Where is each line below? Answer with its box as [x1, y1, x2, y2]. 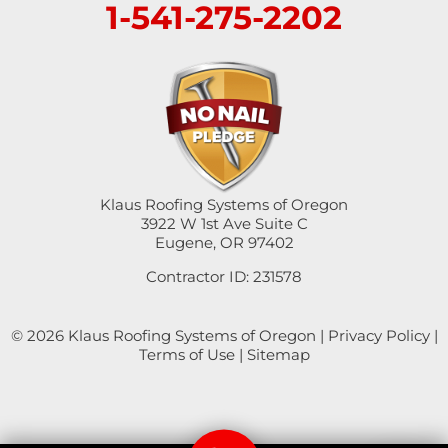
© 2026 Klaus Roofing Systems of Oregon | [10, 325, 328, 345]
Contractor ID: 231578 [146, 266, 302, 286]
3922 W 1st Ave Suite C [140, 213, 308, 233]
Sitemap [246, 344, 310, 364]
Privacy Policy [327, 325, 430, 345]
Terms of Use [138, 344, 235, 364]
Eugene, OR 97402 [154, 232, 294, 252]
